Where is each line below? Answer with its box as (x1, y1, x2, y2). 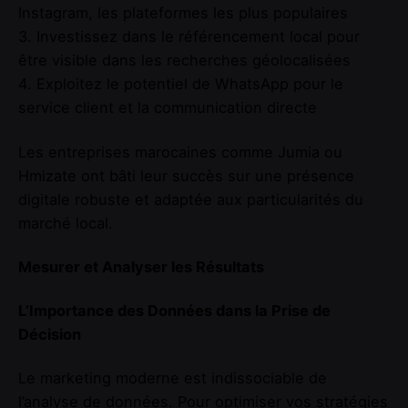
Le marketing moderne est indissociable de (18, 368, 327, 387)
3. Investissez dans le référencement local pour (18, 27, 360, 46)
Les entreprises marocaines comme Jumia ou (18, 142, 342, 161)
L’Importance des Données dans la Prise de (18, 301, 331, 320)
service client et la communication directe (18, 98, 317, 117)
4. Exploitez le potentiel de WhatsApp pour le (18, 75, 343, 94)
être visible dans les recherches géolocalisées (18, 51, 351, 70)
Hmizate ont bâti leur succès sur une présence (18, 166, 354, 185)
